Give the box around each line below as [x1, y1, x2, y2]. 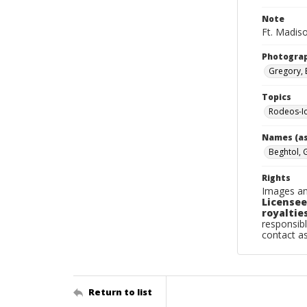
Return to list [88, 285, 152, 298]
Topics [262, 91, 291, 103]
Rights [262, 172, 291, 184]
